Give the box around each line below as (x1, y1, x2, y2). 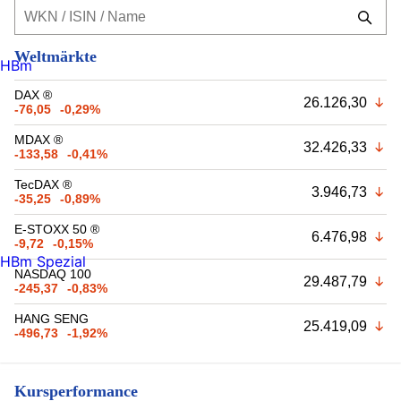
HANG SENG (14, 311, 89, 326)
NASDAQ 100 (14, 266, 91, 281)
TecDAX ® (14, 176, 72, 192)
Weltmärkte (14, 47, 97, 65)
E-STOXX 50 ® (14, 221, 99, 236)
